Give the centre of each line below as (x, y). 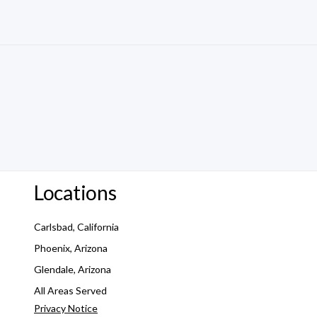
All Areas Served (70, 290)
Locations (75, 192)
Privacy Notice (66, 308)
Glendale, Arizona (73, 269)
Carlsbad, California (76, 227)
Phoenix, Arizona (71, 248)
